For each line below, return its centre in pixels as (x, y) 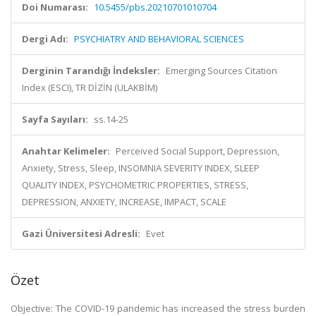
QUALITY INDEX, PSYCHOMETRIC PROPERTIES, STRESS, (135, 185)
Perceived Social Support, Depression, (197, 151)
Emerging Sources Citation (221, 71)
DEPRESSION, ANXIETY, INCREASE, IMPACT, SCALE (124, 202)
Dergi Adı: (45, 39)
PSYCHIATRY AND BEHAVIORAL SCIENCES (159, 39)
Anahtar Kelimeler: (66, 151)
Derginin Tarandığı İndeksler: (91, 71)
